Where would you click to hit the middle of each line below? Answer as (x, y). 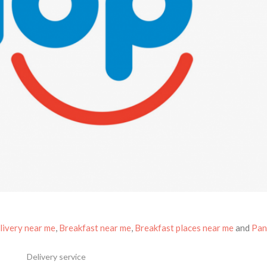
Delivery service (56, 257)
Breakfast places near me (184, 228)
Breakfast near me (95, 228)
